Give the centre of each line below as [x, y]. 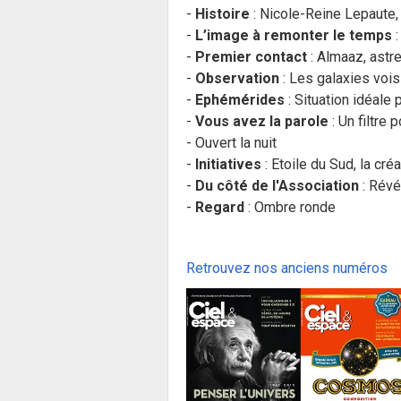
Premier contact [251, 57]
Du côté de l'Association [277, 186]
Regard [220, 207]
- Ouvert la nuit [231, 143]
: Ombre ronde [290, 207]
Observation [237, 78]
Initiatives [228, 164]
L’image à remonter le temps [294, 35]
